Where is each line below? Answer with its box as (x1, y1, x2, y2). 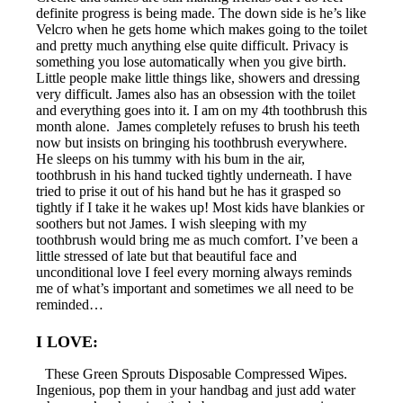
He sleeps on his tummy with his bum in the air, (36, 150, 305, 166)
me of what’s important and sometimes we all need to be (36, 280, 354, 296)
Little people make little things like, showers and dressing (36, 69, 360, 85)
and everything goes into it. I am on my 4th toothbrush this (36, 102, 367, 118)
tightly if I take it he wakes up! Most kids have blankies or (36, 199, 364, 215)
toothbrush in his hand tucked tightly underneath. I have (36, 166, 352, 183)
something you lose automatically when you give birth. (36, 53, 346, 69)
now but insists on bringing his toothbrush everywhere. (36, 134, 347, 150)
